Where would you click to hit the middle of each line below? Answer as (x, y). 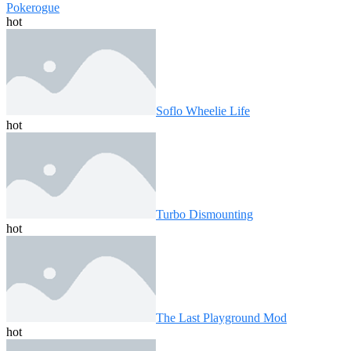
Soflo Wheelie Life (203, 111)
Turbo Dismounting (204, 215)
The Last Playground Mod (221, 318)
